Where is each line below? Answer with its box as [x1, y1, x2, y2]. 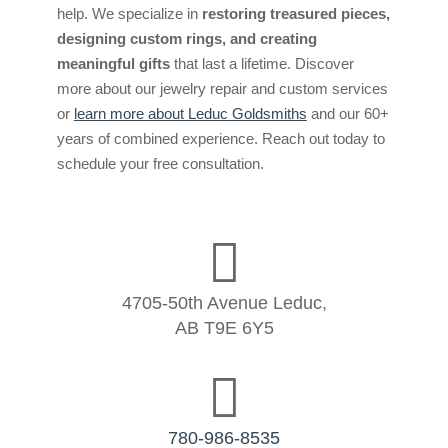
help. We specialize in [56, 4, 202, 22]
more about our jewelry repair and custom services [56, 79, 388, 97]
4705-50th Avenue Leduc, [121, 292, 327, 313]
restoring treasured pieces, [201, 4, 390, 22]
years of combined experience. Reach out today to [56, 129, 385, 147]
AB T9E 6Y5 [174, 317, 274, 338]
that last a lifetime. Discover [169, 54, 354, 72]
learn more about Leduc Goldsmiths [73, 104, 307, 122]
